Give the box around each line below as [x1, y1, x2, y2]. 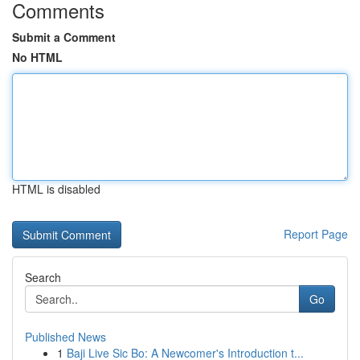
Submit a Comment [12, 29, 116, 45]
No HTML [12, 49, 63, 65]
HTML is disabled [12, 181, 100, 197]
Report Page [284, 226, 348, 242]
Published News [25, 329, 106, 345]
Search [25, 269, 61, 285]
